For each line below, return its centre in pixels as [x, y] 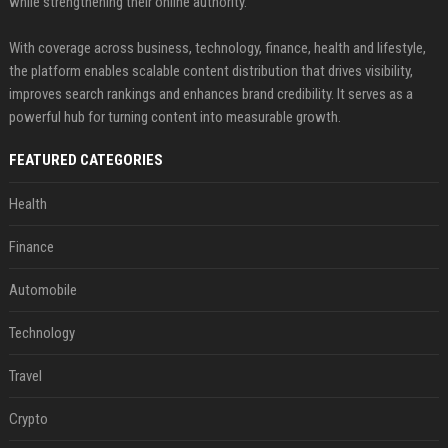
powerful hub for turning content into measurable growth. [174, 117]
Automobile [42, 290]
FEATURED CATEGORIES [85, 160]
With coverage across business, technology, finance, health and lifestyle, [217, 48]
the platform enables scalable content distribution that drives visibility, [210, 71]
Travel [25, 376]
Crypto [28, 419]
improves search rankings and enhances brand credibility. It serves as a [210, 94]
